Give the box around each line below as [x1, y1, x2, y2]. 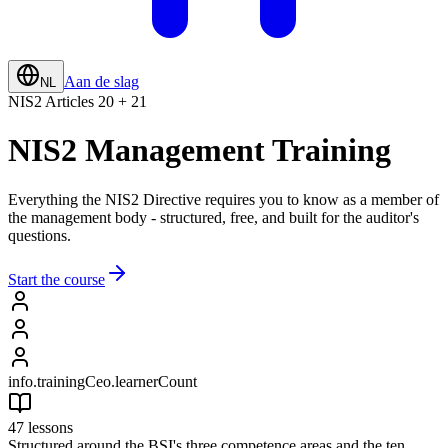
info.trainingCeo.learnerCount [8, 372, 197, 390]
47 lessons [8, 418, 73, 436]
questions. [8, 226, 71, 244]
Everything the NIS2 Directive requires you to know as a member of [8, 190, 439, 208]
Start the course [8, 270, 105, 288]
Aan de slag [64, 73, 139, 90]
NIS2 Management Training [8, 132, 391, 169]
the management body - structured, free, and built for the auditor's [8, 208, 419, 226]
